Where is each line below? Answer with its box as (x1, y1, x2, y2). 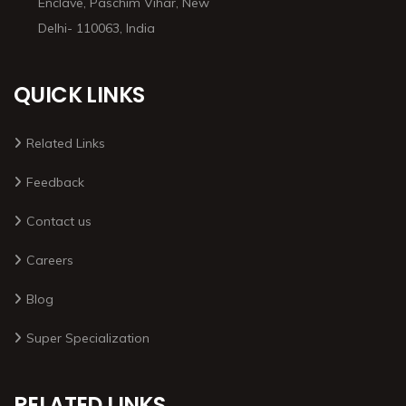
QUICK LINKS (14, 80, 145, 111)
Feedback (26, 174, 84, 191)
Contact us (26, 213, 92, 230)
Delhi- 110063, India (38, 20, 155, 37)
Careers (26, 252, 73, 269)
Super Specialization (26, 330, 150, 347)
